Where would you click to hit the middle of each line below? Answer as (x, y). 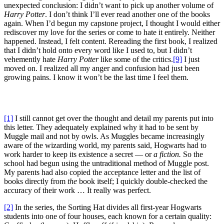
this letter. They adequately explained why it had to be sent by (101, 127)
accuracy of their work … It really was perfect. (77, 190)
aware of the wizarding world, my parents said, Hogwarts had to (105, 145)
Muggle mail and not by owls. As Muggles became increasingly (104, 136)
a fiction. (167, 154)
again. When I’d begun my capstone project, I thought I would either (112, 23)
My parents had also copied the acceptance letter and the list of (102, 172)
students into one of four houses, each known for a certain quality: (108, 216)
